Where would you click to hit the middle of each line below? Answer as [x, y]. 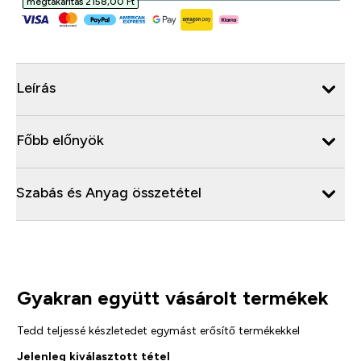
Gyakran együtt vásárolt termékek [172, 297]
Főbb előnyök [60, 140]
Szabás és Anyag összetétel [109, 192]
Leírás [36, 87]
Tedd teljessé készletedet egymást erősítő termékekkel [158, 330]
